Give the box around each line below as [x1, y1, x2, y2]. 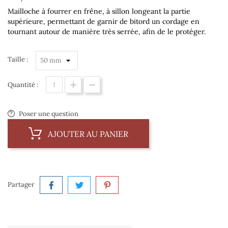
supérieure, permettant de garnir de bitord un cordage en [8, 17, 199, 26]
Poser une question [19, 109, 78, 119]
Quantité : [8, 80, 38, 90]
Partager [8, 180, 35, 189]
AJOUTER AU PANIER [48, 129, 128, 139]
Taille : [8, 55, 28, 64]
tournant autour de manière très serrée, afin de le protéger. [8, 27, 206, 37]
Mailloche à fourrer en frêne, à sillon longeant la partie [8, 7, 190, 16]
